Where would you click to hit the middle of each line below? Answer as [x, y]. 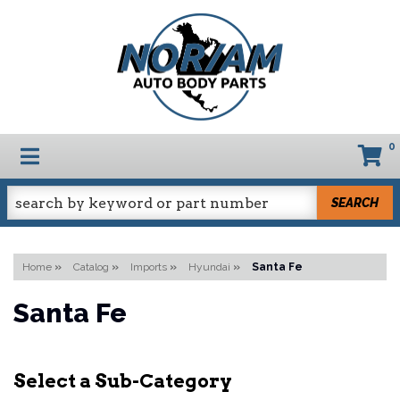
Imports [149, 267]
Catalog [91, 267]
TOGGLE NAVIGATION [128, 154]
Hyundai [209, 267]
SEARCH [355, 202]
